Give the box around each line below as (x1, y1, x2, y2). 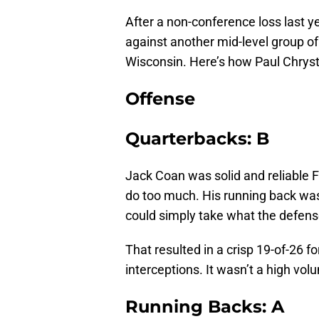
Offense (125, 88, 195, 110)
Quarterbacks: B (125, 128, 269, 150)
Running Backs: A (125, 296, 284, 318)
